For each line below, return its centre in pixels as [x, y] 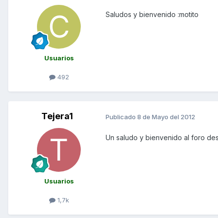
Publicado [121, 117]
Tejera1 [57, 116]
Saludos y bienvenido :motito [152, 15]
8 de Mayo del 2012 [166, 117]
